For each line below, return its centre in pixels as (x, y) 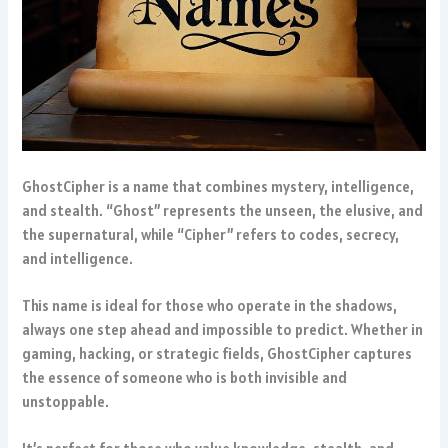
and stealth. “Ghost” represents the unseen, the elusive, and (223, 210)
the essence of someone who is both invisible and (185, 377)
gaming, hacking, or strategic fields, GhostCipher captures (217, 353)
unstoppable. (66, 401)
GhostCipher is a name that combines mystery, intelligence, (218, 186)
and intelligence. (78, 258)
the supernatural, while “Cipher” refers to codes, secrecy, (211, 234)
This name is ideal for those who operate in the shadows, (210, 305)
